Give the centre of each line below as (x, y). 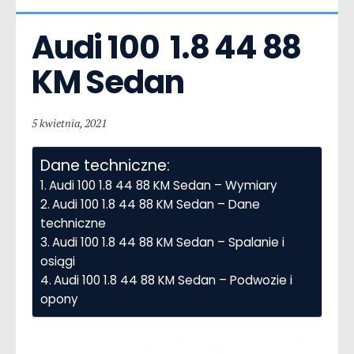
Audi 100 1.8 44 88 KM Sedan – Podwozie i (173, 280)
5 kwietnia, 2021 (69, 122)
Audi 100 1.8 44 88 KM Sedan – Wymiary (164, 185)
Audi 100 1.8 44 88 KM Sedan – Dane (156, 204)
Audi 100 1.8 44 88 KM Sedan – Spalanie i (169, 242)
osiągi (58, 261)
